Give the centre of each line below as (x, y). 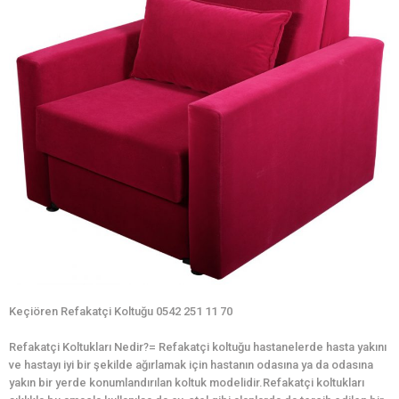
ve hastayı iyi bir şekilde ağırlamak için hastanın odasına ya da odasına (191, 365)
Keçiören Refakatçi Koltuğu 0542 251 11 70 (121, 312)
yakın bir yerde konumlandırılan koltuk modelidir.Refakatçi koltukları (187, 383)
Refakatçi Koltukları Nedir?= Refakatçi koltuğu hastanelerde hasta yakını (198, 347)
